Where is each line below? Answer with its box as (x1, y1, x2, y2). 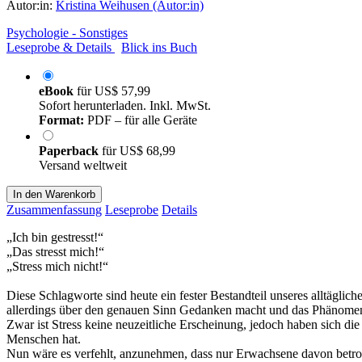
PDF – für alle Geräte (84, 112, 197, 127)
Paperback (39, 143, 102, 158)
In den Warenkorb (13, 187, 95, 200)
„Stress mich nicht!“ (6, 259, 108, 273)
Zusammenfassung (6, 202, 102, 217)
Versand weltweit (39, 158, 127, 172)
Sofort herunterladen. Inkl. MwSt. (39, 98, 211, 112)
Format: (39, 112, 84, 127)
